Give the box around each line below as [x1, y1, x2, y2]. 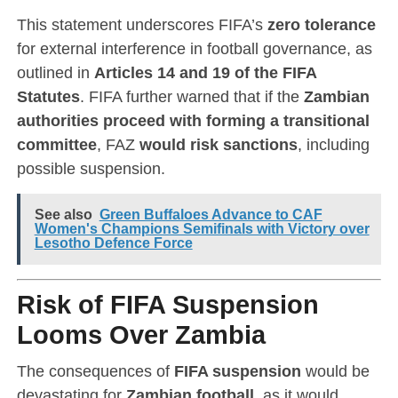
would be [300, 361, 370, 380]
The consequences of [16, 361, 174, 380]
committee [16, 134, 97, 154]
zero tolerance [267, 14, 376, 34]
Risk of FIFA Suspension [16, 290, 319, 319]
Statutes [16, 86, 80, 106]
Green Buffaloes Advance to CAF [99, 206, 322, 222]
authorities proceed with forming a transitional [16, 110, 370, 130]
